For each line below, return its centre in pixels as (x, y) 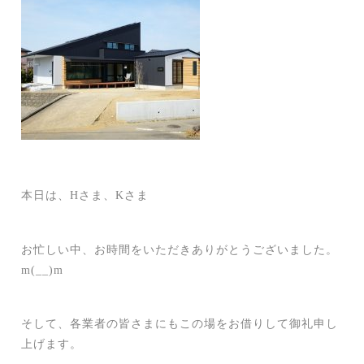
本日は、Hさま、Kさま (85, 196)
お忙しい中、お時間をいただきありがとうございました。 (180, 249)
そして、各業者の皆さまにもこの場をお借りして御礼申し (180, 324)
